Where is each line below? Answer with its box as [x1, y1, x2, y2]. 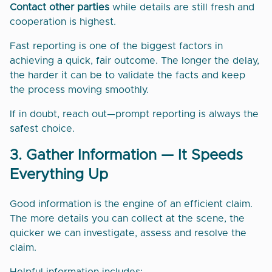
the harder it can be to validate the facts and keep [10, 70, 245, 80]
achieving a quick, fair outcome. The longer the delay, [10, 56, 259, 66]
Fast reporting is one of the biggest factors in [10, 41, 223, 51]
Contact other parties [10, 2, 109, 12]
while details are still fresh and [109, 2, 254, 12]
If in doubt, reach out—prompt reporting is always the [10, 109, 259, 119]
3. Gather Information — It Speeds [10, 148, 243, 163]
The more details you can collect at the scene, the [10, 214, 245, 223]
